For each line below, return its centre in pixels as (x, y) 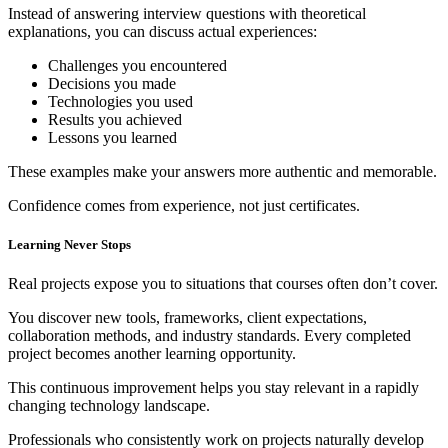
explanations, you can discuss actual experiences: (162, 31)
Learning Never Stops (69, 245)
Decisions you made (112, 83)
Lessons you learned (112, 137)
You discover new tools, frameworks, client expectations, (187, 318)
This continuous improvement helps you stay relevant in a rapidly (213, 388)
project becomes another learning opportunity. (152, 354)
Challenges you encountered (137, 65)
